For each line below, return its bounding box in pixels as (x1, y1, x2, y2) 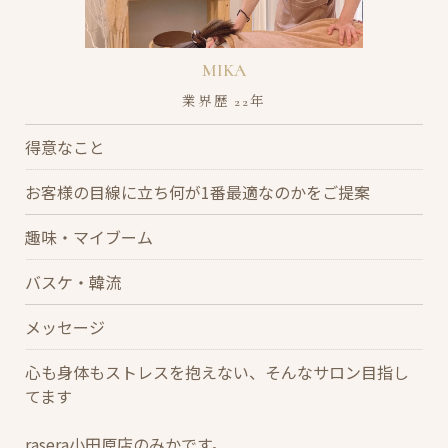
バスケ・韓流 (25, 269, 121, 294)
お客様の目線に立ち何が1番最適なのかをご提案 (25, 179, 370, 204)
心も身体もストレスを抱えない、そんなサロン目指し (25, 359, 409, 384)
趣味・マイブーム (25, 224, 153, 249)
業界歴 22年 (181, 92, 267, 110)
